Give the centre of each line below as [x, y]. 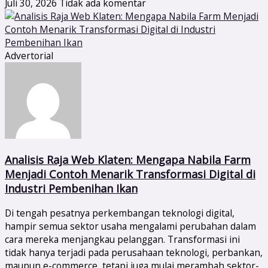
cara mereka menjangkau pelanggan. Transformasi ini [122, 240]
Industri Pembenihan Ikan [71, 188]
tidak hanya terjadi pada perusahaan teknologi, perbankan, [134, 253]
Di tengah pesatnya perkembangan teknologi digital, [120, 213]
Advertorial [29, 55]
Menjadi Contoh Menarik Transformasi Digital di [130, 174]
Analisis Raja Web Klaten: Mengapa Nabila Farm [128, 159]
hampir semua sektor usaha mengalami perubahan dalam [130, 226]
